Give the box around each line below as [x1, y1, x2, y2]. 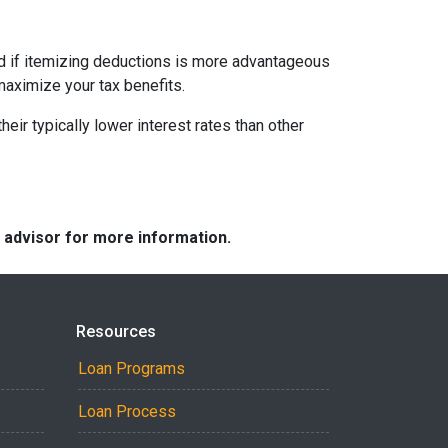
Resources [76, 322, 156, 341]
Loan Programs [78, 359, 185, 378]
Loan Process [78, 402, 176, 421]
